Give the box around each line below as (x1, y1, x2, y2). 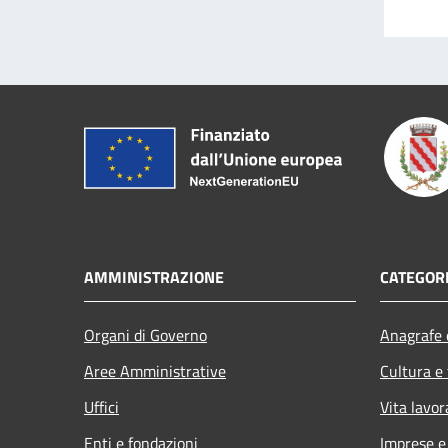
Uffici (84, 394, 119, 419)
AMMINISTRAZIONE (84, 264, 224, 289)
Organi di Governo (84, 322, 207, 347)
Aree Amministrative (84, 358, 226, 383)
